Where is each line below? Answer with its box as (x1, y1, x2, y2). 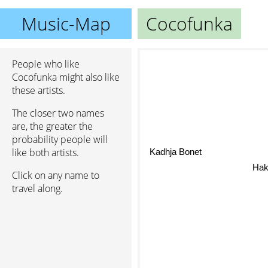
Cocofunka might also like (12, 71, 120, 84)
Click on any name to (12, 169, 99, 182)
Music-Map (21, 11, 111, 36)
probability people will (12, 133, 108, 146)
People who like (12, 57, 80, 71)
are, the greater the (12, 120, 93, 133)
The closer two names (12, 106, 104, 120)
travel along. (12, 182, 63, 195)
